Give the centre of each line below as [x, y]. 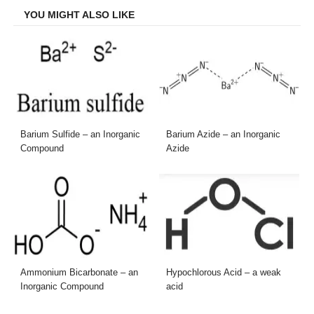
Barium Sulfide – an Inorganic [81, 134]
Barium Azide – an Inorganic [223, 134]
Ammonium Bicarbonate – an [80, 273]
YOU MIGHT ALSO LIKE [80, 14]
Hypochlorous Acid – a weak [224, 273]
